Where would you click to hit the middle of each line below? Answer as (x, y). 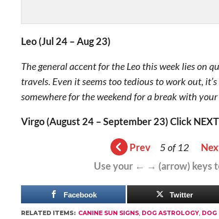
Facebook (80, 195)
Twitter (181, 195)
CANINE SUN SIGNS (108, 213)
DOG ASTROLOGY (170, 213)
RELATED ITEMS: (48, 213)
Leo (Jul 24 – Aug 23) (66, 41)
